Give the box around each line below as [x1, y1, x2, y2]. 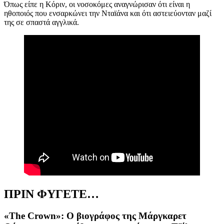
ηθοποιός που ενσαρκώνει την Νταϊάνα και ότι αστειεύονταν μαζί [4, 8, 211, 17]
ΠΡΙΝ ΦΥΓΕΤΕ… [4, 187, 99, 200]
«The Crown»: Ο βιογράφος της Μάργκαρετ [4, 210, 186, 221]
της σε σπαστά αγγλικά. [4, 17, 81, 26]
